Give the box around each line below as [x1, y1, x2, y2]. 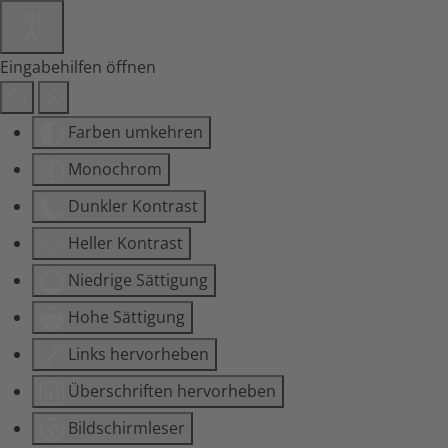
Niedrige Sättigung [68, 269, 208, 291]
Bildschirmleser [68, 417, 185, 439]
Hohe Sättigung [68, 306, 185, 328]
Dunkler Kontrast [68, 195, 198, 217]
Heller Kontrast [68, 232, 183, 254]
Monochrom [68, 158, 162, 180]
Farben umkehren [68, 121, 203, 143]
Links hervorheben [68, 343, 209, 365]
